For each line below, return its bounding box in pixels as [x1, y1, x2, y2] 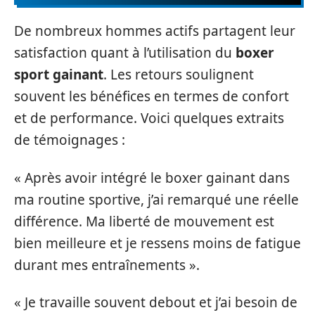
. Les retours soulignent [103, 65, 254, 84]
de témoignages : [14, 131, 125, 149]
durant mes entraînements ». [14, 255, 200, 274]
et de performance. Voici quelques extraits [14, 109, 284, 127]
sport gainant [14, 65, 103, 84]
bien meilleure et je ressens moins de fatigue [14, 233, 301, 252]
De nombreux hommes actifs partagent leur [14, 22, 295, 40]
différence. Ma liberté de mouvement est [14, 212, 274, 231]
